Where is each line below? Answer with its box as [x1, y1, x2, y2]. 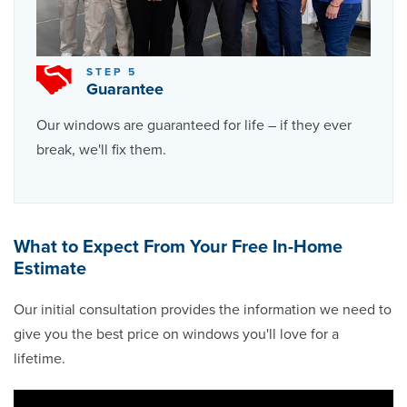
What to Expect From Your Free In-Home [14, 235, 342, 258]
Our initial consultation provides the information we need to [14, 300, 392, 319]
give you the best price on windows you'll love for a [14, 324, 339, 343]
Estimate [14, 257, 86, 280]
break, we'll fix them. [36, 140, 166, 159]
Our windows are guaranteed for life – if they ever [36, 115, 352, 134]
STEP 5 [86, 65, 138, 78]
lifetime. [14, 349, 65, 368]
